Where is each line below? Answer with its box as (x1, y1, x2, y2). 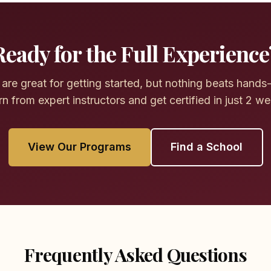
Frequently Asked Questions (24, 242, 247, 267)
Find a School (171, 140, 243, 154)
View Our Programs (27, 140, 131, 154)
